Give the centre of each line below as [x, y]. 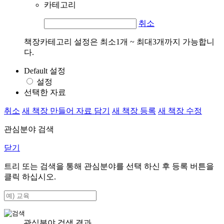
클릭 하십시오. [30, 176]
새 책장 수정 [180, 110]
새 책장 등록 [134, 110]
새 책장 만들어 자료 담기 [66, 110]
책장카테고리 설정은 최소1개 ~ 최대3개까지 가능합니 [119, 41]
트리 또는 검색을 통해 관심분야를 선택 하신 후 [88, 166]
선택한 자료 [45, 92]
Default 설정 [45, 70]
